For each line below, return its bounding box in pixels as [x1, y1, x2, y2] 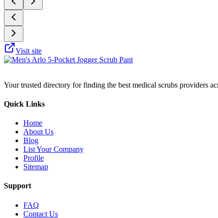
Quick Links [4, 99, 45, 108]
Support [4, 182, 31, 190]
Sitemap [23, 163, 48, 171]
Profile [23, 154, 44, 163]
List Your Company [23, 145, 84, 154]
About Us [23, 127, 54, 136]
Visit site [16, 46, 42, 55]
